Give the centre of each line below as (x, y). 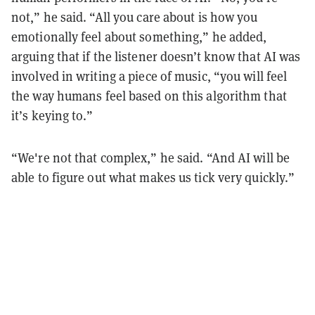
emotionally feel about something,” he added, (139, 36)
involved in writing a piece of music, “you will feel (149, 76)
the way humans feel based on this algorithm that (149, 95)
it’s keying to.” (52, 115)
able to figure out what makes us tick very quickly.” (153, 177)
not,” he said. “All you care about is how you (135, 17)
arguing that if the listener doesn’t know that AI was (156, 56)
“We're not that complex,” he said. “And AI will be (151, 157)
